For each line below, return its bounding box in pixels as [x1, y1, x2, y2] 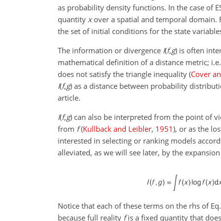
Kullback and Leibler [83, 124, 151, 134]
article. [58, 93, 80, 103]
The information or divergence [58, 45, 163, 56]
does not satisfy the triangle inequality [58, 69, 189, 79]
